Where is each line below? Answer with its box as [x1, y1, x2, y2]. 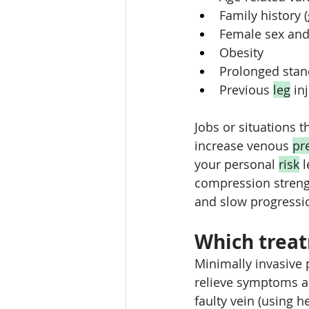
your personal [195, 156, 279, 172]
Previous [219, 81, 273, 98]
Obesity [219, 44, 263, 61]
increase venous [195, 137, 292, 154]
